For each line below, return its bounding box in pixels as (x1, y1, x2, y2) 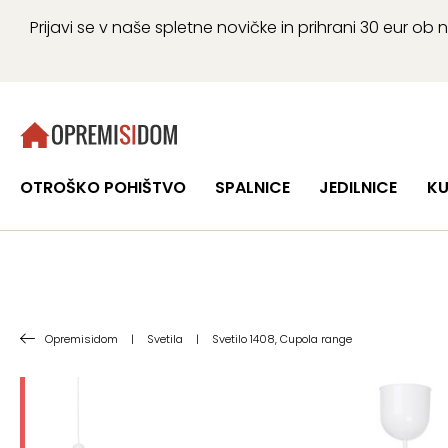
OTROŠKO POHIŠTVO (20, 176, 186, 199)
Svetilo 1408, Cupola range (212, 331, 352, 347)
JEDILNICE (319, 176, 398, 199)
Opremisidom (45, 331, 118, 347)
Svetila (147, 331, 183, 347)
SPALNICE (215, 176, 291, 199)
